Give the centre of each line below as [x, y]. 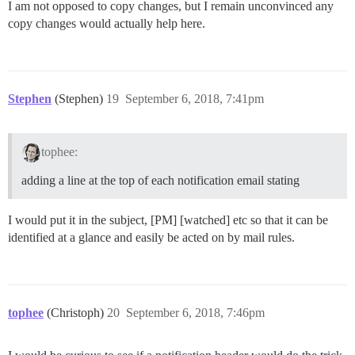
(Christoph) [77, 312]
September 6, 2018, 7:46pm [195, 312]
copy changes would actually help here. [107, 23]
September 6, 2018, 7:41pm [195, 98]
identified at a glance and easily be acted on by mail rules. [151, 237]
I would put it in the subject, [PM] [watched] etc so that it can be [168, 219]
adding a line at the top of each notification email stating [160, 180]
